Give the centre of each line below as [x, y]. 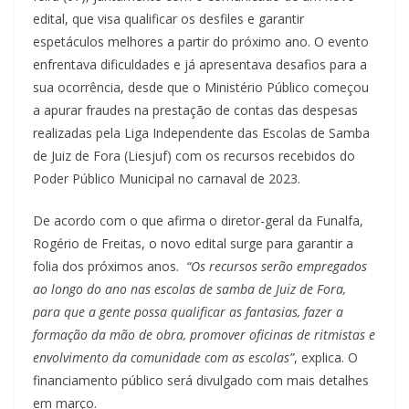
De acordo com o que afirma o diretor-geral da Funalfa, [198, 220]
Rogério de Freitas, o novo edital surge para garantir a [193, 243]
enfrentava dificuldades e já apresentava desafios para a [200, 64]
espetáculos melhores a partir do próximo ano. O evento [201, 41]
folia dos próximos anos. [110, 266]
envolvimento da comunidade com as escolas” [163, 357]
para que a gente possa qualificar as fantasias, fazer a [188, 311]
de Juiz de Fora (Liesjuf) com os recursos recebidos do [194, 155]
